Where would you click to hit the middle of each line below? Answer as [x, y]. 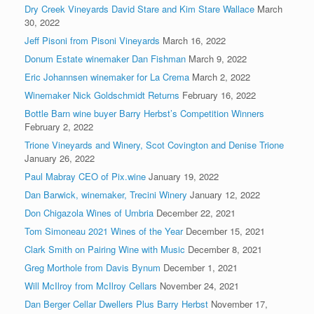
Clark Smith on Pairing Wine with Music [105, 249]
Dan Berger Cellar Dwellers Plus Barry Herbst [116, 303]
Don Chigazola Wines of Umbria [89, 212]
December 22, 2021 [196, 212]
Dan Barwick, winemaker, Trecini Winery [106, 194]
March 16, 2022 [194, 40]
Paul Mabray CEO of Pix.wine [85, 176]
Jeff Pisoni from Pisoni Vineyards [92, 40]
